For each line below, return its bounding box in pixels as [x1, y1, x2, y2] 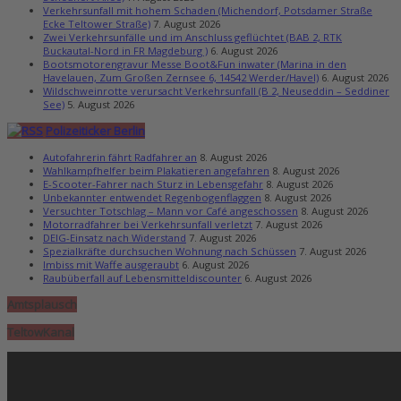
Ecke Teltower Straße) [43, 16, 150, 30]
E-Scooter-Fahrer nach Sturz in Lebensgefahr [43, 176, 263, 191]
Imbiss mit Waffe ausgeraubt [43, 257, 179, 271]
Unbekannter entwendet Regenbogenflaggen [43, 190, 261, 204]
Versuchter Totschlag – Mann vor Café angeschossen [43, 203, 298, 218]
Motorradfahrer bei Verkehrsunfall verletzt [43, 217, 252, 231]
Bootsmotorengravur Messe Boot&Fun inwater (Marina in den [43, 56, 346, 71]
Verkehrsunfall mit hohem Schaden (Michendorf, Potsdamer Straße [43, 3, 372, 17]
